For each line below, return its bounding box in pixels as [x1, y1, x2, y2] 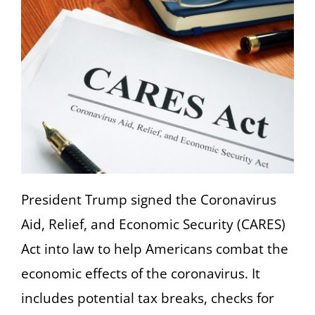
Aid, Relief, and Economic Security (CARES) [21, 214, 285, 233]
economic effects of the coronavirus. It [21, 264, 260, 283]
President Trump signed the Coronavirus [21, 190, 276, 209]
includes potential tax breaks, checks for [21, 288, 274, 307]
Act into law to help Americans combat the [21, 239, 288, 258]
